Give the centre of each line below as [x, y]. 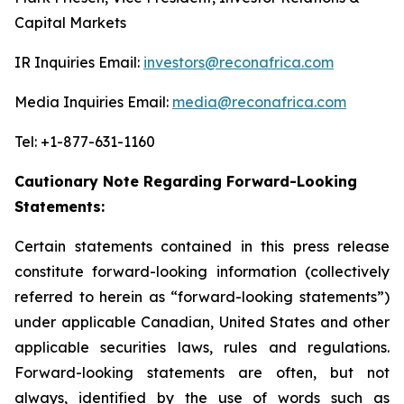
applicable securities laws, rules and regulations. [202, 347]
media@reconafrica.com [259, 102]
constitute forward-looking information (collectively [202, 271]
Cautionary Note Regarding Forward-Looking [186, 181]
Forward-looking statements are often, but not [202, 372]
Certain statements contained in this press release [202, 246]
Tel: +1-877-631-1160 [85, 142]
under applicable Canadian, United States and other [202, 322]
